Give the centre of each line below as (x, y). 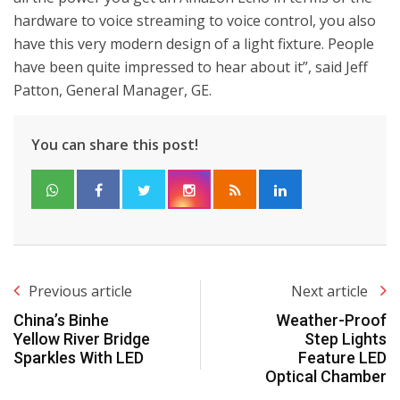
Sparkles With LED (79, 358)
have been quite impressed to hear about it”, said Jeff (191, 67)
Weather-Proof (331, 320)
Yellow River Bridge (82, 339)
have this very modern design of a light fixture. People (194, 44)
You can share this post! (115, 145)
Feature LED (342, 358)
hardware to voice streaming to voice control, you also (195, 21)
